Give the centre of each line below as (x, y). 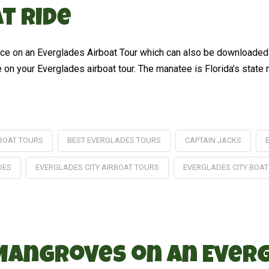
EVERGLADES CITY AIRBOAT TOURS (97, 167)
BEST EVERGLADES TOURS (114, 140)
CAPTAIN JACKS (213, 140)
